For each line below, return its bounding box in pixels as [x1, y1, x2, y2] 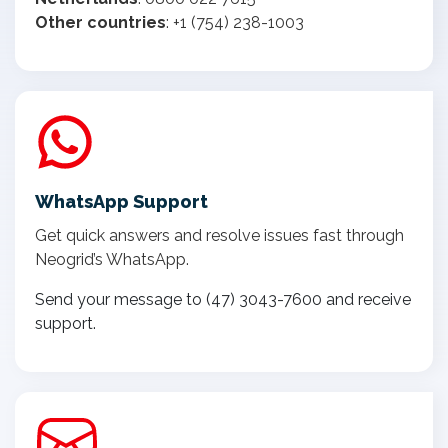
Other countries [35, 12, 166, 32]
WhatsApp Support [35, 190, 208, 212]
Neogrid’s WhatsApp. [35, 249, 189, 269]
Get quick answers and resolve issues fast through [35, 225, 404, 245]
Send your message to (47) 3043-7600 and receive [35, 289, 411, 309]
